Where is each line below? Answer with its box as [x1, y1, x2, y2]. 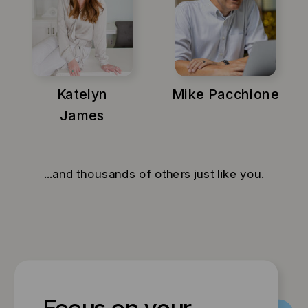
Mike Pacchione [171, 85, 280, 102]
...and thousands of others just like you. [43, 166, 265, 181]
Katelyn [56, 85, 108, 102]
